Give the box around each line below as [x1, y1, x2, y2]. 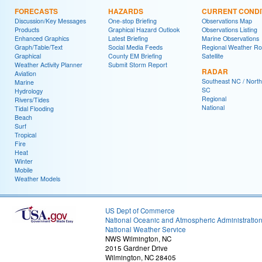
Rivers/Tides [15, 95, 49, 105]
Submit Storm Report [108, 60, 167, 70]
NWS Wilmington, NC [105, 234, 171, 244]
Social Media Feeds [108, 43, 163, 52]
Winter [15, 157, 33, 166]
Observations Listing [202, 25, 257, 35]
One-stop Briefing [108, 16, 157, 26]
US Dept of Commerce [105, 206, 175, 216]
